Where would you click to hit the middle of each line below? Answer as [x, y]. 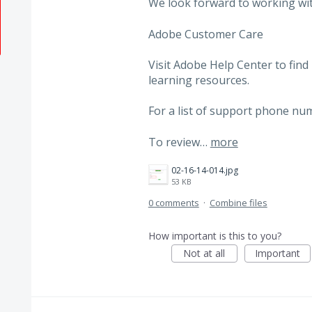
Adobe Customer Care [205, 34]
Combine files [238, 203]
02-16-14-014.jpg [204, 171]
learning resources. [198, 80]
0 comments [173, 203]
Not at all [204, 253]
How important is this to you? [214, 236]
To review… [179, 142]
